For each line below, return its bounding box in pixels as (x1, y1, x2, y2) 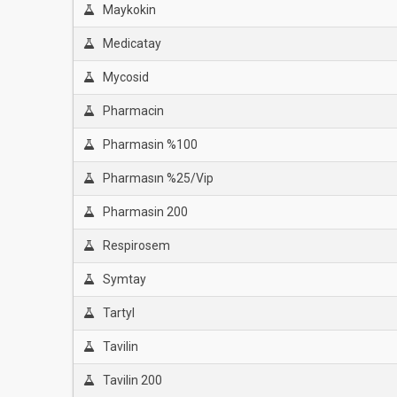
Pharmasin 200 (102, 205, 188, 219)
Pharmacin (102, 104, 164, 118)
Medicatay (102, 36, 161, 51)
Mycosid (102, 70, 149, 84)
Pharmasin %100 (102, 137, 198, 152)
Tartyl (102, 306, 135, 320)
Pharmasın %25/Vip (102, 171, 214, 185)
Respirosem (102, 238, 170, 253)
